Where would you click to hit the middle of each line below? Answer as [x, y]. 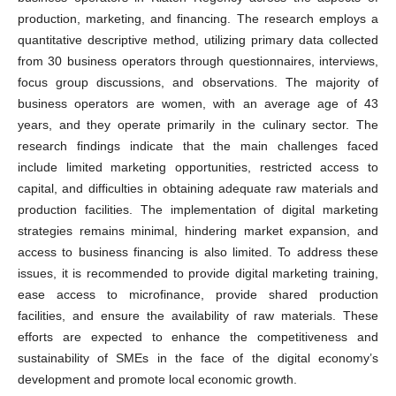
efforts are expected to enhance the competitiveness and [198, 336]
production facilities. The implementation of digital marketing [198, 209]
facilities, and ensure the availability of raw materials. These [198, 315]
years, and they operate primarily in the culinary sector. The [198, 124]
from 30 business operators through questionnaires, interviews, [198, 61]
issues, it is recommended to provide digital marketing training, [198, 273]
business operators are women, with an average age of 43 [198, 103]
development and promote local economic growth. [157, 379]
